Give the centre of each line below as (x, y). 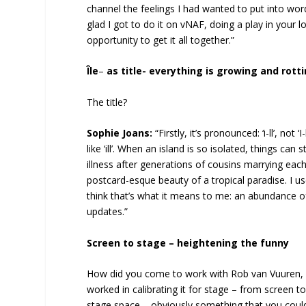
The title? (107, 102)
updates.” (108, 212)
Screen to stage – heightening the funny (188, 242)
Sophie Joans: (120, 133)
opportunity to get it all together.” (161, 40)
